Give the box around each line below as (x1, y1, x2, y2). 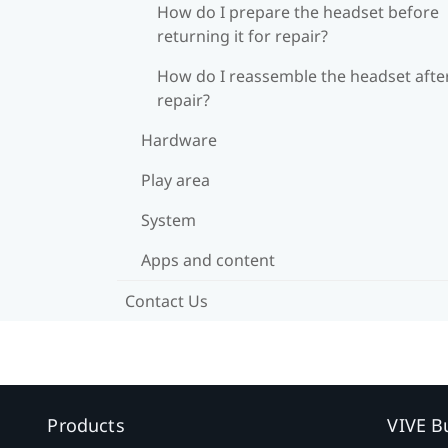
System (141, 208, 196, 231)
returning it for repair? (157, 24, 328, 47)
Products (47, 412, 125, 437)
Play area (141, 168, 210, 191)
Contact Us (125, 289, 208, 312)
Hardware (141, 128, 217, 151)
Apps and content (141, 248, 275, 271)
